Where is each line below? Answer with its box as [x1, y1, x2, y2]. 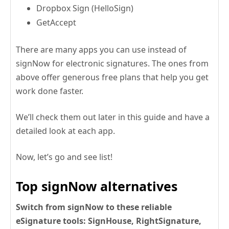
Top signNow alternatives [16, 177, 177, 195]
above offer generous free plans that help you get [16, 72, 209, 83]
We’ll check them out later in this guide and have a [16, 111, 210, 123]
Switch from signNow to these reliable [16, 201, 172, 213]
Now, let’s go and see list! [16, 151, 112, 163]
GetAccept [36, 17, 76, 29]
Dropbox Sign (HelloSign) [36, 3, 133, 14]
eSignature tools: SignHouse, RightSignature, [16, 215, 201, 227]
